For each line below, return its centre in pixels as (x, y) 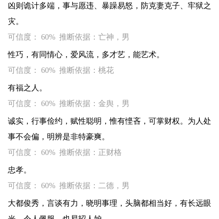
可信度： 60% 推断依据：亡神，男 (69, 37)
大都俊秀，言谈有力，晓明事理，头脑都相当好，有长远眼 (109, 203)
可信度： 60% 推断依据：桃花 (61, 70)
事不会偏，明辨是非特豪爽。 (59, 137)
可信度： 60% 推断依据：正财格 (65, 152)
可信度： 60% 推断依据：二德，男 (69, 186)
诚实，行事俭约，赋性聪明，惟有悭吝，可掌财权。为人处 (109, 121)
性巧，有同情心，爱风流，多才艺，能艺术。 (86, 55)
